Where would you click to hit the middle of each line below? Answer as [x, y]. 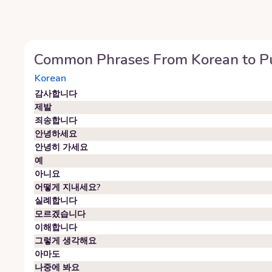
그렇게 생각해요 [66, 241]
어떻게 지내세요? [68, 187]
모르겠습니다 [60, 214]
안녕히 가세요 [61, 147]
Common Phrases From [113, 59]
